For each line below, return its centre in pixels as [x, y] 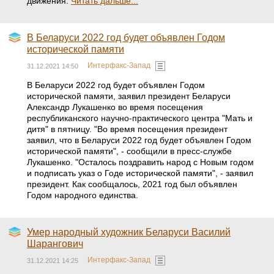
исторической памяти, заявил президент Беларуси [129, 96]
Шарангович [55, 244]
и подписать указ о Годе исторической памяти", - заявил [140, 173]
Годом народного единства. [83, 195]
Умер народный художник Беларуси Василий [129, 232]
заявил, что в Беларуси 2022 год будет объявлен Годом [139, 140]
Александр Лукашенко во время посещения [115, 107]
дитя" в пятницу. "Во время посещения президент [127, 129]
